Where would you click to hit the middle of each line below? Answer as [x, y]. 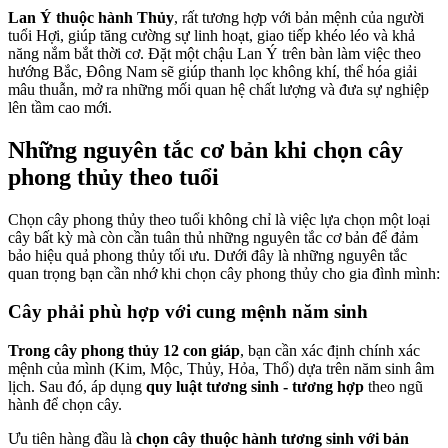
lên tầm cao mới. [62, 107]
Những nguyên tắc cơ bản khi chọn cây [205, 149]
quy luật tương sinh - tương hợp [255, 387]
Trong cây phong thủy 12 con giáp [124, 351]
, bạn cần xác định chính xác [330, 351]
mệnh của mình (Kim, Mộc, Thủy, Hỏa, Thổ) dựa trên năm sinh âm [221, 369]
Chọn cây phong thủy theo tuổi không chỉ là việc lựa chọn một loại [219, 219]
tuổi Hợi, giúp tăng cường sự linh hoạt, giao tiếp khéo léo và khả [211, 35]
